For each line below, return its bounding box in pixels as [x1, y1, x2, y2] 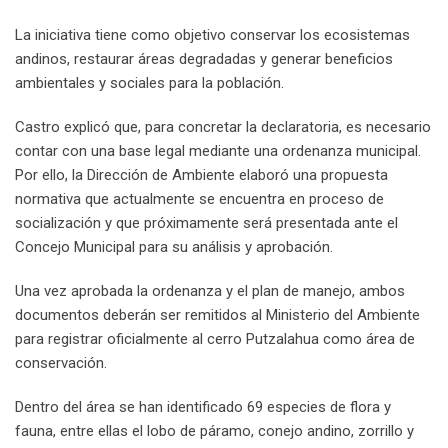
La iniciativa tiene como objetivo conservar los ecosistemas [15, 26, 410, 44]
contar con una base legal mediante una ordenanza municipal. [15, 142, 421, 160]
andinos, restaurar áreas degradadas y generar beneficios [15, 50, 393, 68]
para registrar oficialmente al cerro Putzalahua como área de [15, 330, 415, 348]
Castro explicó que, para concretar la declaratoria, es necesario [15, 118, 431, 136]
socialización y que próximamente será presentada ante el [15, 214, 398, 232]
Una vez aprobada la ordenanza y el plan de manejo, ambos [15, 282, 405, 300]
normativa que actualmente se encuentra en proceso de [15, 190, 384, 208]
